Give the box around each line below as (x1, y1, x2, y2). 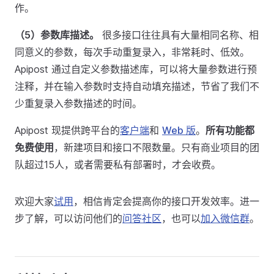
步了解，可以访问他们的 (15, 212, 122, 224)
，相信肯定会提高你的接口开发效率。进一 (73, 195, 259, 207)
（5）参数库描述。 (15, 29, 99, 41)
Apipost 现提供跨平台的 (15, 124, 120, 136)
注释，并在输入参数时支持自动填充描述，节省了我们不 (15, 80, 259, 92)
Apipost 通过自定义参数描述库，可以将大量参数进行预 (15, 63, 257, 75)
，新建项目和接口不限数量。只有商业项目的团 (54, 141, 259, 154)
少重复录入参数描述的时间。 (15, 97, 142, 109)
